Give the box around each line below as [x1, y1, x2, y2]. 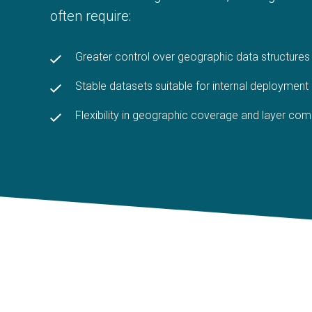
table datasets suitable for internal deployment [82, 79, 309, 93]
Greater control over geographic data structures [75, 50, 310, 63]
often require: [50, 8, 131, 24]
